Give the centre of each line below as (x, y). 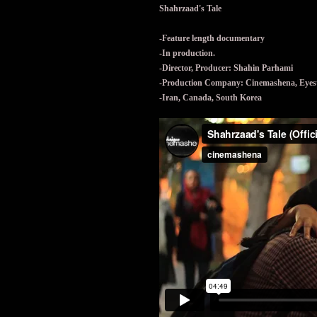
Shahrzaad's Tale (190, 8)
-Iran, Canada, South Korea (211, 98)
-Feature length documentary (212, 38)
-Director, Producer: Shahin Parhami (226, 68)
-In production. (187, 53)
